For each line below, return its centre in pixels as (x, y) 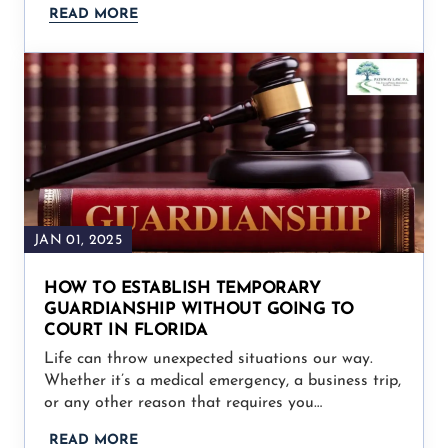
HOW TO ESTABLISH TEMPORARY (182, 288)
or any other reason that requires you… (183, 402)
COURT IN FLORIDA (125, 330)
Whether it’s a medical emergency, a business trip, (222, 380)
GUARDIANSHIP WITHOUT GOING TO (199, 309)
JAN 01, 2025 (78, 240)
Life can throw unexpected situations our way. (208, 358)
